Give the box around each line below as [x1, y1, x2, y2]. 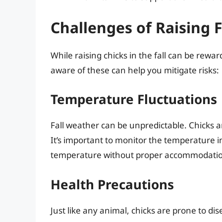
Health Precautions [51, 175, 174, 193]
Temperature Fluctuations [51, 90, 217, 109]
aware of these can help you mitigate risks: [51, 64, 219, 76]
